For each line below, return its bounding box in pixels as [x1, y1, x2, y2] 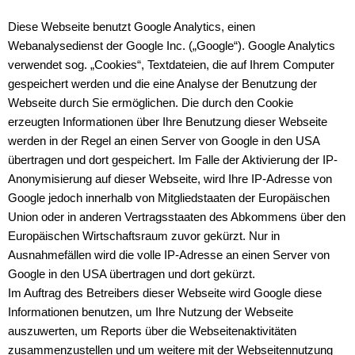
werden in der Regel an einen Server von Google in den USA [8, 135, 319, 147]
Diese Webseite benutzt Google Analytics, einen [8, 21, 255, 33]
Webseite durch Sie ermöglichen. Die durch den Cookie [8, 97, 293, 109]
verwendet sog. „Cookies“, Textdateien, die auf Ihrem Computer [8, 59, 334, 71]
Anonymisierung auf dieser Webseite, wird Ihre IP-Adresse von [8, 173, 332, 185]
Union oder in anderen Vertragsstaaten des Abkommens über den [8, 211, 345, 223]
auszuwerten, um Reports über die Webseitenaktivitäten [8, 325, 296, 338]
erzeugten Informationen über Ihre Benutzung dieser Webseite [8, 116, 327, 128]
